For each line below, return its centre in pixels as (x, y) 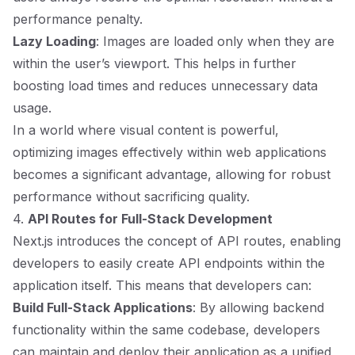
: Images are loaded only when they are (215, 41)
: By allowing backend (258, 307)
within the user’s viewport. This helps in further (155, 63)
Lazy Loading (54, 41)
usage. (32, 108)
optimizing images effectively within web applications (170, 152)
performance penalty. (78, 19)
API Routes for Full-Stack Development (150, 219)
